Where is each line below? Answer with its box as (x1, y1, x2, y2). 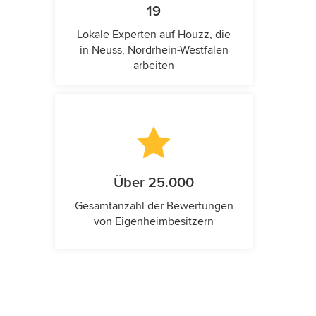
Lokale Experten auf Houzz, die (77, 28, 231, 42)
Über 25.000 (114, 174, 194, 192)
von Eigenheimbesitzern (94, 214, 214, 229)
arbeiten (133, 59, 174, 73)
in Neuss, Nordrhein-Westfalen (79, 43, 229, 58)
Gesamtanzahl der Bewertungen (74, 199, 233, 214)
